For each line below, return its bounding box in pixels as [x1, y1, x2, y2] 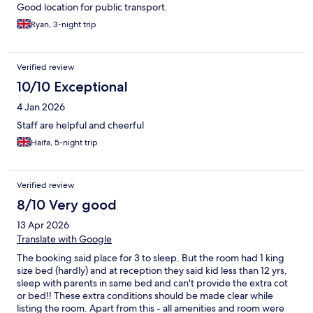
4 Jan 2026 [17, 101, 65, 114]
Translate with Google [17, 233, 112, 246]
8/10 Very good [17, 196, 117, 214]
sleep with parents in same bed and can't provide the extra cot [17, 277, 288, 290]
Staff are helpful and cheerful [17, 119, 144, 132]
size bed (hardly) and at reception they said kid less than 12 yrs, [17, 264, 287, 277]
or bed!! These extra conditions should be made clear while [17, 289, 273, 303]
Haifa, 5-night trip [31, 137, 98, 149]
